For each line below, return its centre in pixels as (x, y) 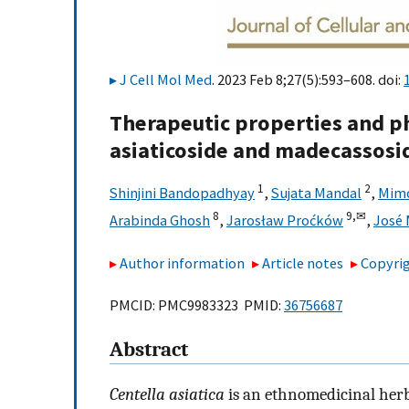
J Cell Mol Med (166, 79)
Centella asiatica (167, 394)
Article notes (303, 262)
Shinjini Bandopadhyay (182, 193)
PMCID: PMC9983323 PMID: (197, 305)
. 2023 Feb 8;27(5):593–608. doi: (308, 79)
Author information (182, 262)
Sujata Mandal (316, 193)
